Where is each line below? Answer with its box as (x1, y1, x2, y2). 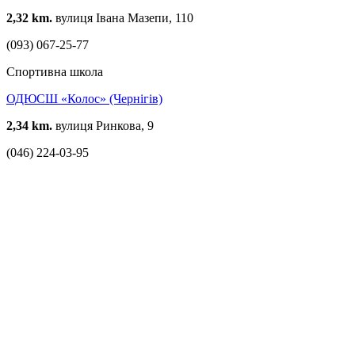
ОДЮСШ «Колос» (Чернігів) (6, 91, 162, 105)
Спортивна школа (6, 64, 103, 78)
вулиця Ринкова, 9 (52, 118, 154, 132)
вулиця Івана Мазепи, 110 (52, 10, 193, 25)
